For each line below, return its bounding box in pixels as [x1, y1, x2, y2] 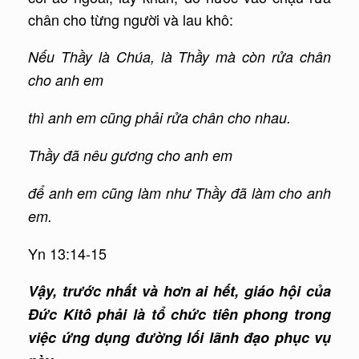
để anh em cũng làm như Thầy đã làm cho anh [28, 183, 331, 204]
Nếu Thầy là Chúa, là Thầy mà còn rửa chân [28, 46, 331, 67]
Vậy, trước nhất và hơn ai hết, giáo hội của [28, 280, 331, 302]
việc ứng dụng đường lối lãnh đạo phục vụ [28, 327, 331, 349]
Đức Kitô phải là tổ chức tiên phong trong [28, 304, 331, 325]
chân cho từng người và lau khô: [28, 9, 233, 30]
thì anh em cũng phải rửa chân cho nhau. [28, 107, 291, 128]
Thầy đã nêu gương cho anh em [28, 145, 232, 166]
